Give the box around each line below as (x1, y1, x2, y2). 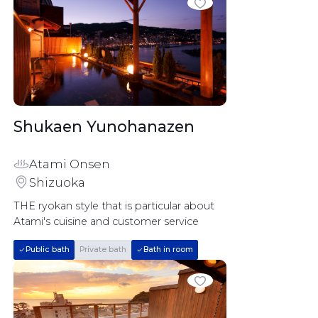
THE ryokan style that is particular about (13, 199, 215, 213)
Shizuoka (28, 175, 85, 190)
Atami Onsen (28, 156, 110, 171)
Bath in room (143, 245, 193, 255)
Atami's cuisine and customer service (13, 215, 199, 229)
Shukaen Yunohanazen (194, 117, 228, 136)
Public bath (25, 245, 70, 255)
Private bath (79, 245, 127, 255)
